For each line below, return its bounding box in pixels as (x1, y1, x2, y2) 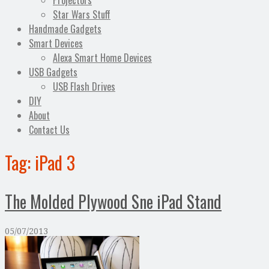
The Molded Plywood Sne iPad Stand (5, 189, 222, 214)
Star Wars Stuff (53, 7, 110, 22)
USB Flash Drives (53, 79, 115, 94)
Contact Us (29, 122, 70, 138)
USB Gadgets (29, 65, 77, 80)
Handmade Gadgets (29, 22, 101, 37)
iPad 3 (35, 149, 75, 177)
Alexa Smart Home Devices (53, 50, 152, 65)
